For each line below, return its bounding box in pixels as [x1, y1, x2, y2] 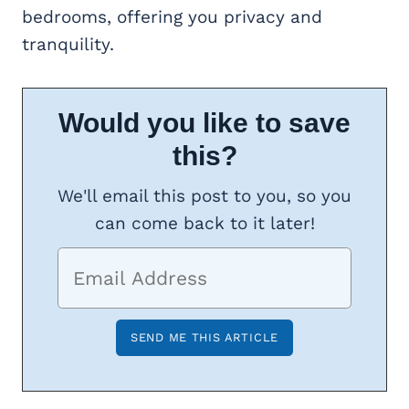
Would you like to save [58, 108, 351, 139]
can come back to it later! [94, 213, 315, 235]
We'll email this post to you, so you [58, 185, 351, 207]
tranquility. [22, 34, 114, 56]
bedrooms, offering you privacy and [22, 6, 322, 28]
